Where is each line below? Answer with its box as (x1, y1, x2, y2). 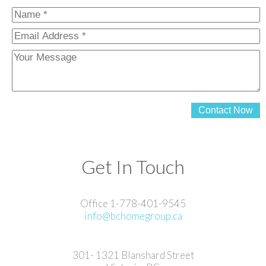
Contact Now (198, 104, 253, 115)
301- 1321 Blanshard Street (72, 248, 194, 261)
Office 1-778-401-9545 (80, 197, 186, 210)
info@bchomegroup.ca (84, 209, 182, 222)
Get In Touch (81, 154, 185, 178)
